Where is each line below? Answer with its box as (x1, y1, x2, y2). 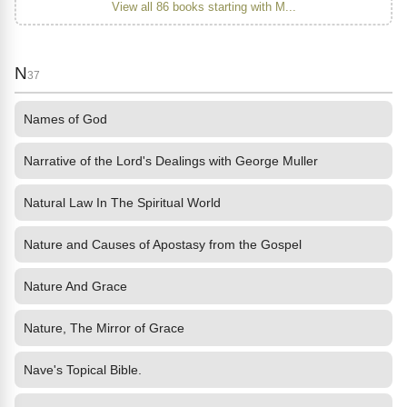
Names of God (24, 112, 107, 126)
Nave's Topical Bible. (24, 362, 142, 377)
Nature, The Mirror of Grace (24, 321, 184, 335)
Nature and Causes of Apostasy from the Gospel (24, 237, 302, 252)
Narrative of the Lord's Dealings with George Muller (24, 154, 318, 168)
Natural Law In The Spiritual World (24, 195, 221, 210)
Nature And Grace (24, 279, 127, 293)
